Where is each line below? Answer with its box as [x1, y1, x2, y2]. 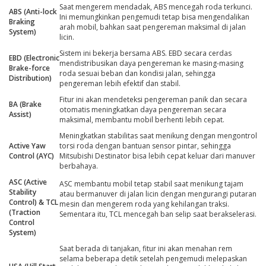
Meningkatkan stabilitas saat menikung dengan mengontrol [59, 131, 257, 141]
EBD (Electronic [9, 53, 59, 64]
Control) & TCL [9, 197, 58, 208]
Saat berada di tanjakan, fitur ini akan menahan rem [59, 243, 232, 254]
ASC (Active [9, 177, 47, 188]
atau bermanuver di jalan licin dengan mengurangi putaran [59, 189, 256, 199]
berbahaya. [59, 161, 98, 172]
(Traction [9, 207, 40, 218]
